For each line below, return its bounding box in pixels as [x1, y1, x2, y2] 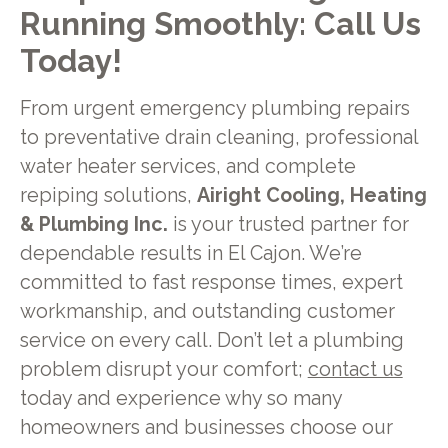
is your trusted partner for [167, 213, 409, 237]
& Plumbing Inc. [19, 213, 168, 237]
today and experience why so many [19, 387, 342, 411]
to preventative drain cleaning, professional [19, 126, 418, 150]
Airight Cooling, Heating [196, 184, 427, 208]
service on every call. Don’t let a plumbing [19, 329, 404, 353]
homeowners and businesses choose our [19, 416, 393, 440]
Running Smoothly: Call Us [19, 4, 421, 42]
